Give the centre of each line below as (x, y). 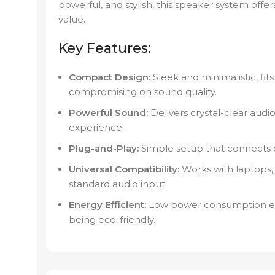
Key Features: (105, 48)
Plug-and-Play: (104, 149)
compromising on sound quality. (143, 92)
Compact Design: (110, 77)
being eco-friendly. (112, 220)
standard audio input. (118, 184)
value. (72, 20)
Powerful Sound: (108, 113)
